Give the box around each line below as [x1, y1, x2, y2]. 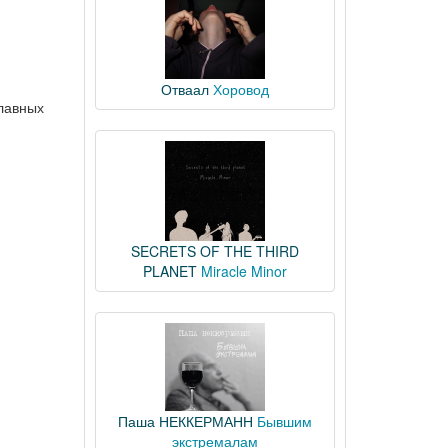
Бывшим [256, 411, 312, 431]
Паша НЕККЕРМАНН [117, 411, 253, 431]
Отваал [160, 79, 209, 99]
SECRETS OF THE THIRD [130, 241, 299, 261]
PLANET [142, 261, 197, 281]
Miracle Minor [200, 261, 287, 281]
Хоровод [212, 79, 269, 99]
